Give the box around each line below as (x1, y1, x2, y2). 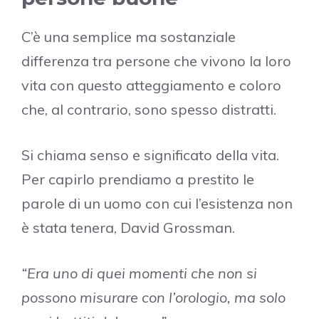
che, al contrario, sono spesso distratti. (21, 100, 276, 119)
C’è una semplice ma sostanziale (21, 28, 236, 46)
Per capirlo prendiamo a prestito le (21, 170, 254, 189)
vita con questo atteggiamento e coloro (21, 76, 281, 95)
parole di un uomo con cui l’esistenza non (21, 194, 293, 213)
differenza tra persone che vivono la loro (21, 52, 291, 70)
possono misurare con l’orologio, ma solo (21, 288, 286, 307)
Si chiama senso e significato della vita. (21, 146, 279, 164)
